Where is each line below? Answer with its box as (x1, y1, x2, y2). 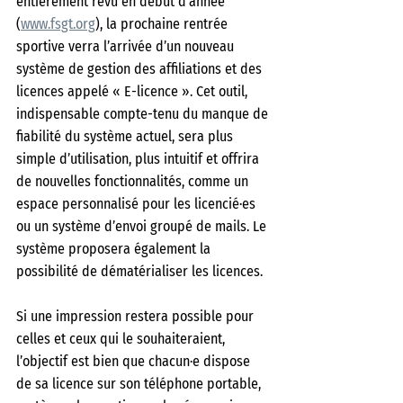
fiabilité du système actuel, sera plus (16, 128, 237, 145)
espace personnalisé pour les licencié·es (16, 195, 259, 212)
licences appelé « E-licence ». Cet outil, (16, 83, 251, 100)
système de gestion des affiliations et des (16, 60, 265, 77)
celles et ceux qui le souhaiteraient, (16, 330, 228, 347)
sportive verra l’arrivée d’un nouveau (16, 38, 237, 55)
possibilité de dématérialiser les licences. (16, 263, 266, 280)
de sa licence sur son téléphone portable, (16, 375, 264, 392)
